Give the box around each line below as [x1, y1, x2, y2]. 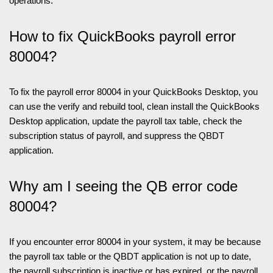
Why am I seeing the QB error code [9, 178, 238, 195]
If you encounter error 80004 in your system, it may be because [9, 236, 261, 247]
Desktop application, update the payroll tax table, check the [9, 116, 242, 127]
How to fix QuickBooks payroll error [9, 28, 236, 45]
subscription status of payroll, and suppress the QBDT [9, 130, 224, 141]
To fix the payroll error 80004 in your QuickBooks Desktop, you [9, 87, 258, 97]
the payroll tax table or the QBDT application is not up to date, [9, 251, 251, 262]
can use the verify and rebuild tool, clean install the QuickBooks [9, 101, 260, 112]
